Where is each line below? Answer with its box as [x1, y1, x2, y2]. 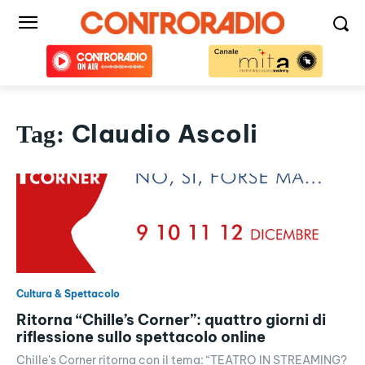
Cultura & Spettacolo [16, 288, 120, 301]
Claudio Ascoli [71, 118, 258, 149]
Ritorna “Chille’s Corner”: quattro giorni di [16, 310, 326, 330]
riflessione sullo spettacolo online [16, 328, 266, 347]
